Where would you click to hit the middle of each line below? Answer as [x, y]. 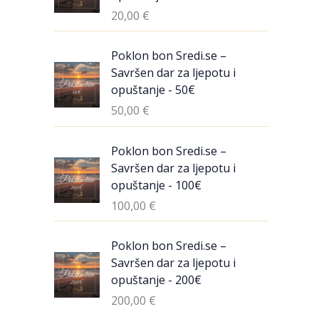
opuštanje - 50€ [153, 90]
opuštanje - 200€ [156, 279]
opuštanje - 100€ [156, 185]
